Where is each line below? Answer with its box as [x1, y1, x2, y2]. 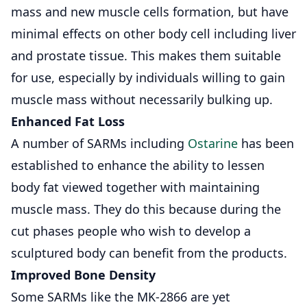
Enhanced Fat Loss [11, 112, 125, 130]
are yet [187, 288, 230, 305]
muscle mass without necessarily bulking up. [11, 90, 273, 108]
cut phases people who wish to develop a [11, 222, 251, 239]
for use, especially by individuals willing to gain [11, 69, 285, 86]
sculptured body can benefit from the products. [11, 244, 287, 261]
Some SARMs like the [11, 288, 137, 305]
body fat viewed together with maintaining [11, 178, 260, 195]
